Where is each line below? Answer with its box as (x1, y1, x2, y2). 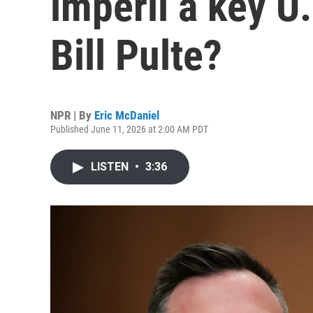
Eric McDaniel (94, 108, 159, 122)
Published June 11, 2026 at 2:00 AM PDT (50, 124, 208, 135)
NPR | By (50, 108, 94, 122)
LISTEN (91, 160, 131, 173)
